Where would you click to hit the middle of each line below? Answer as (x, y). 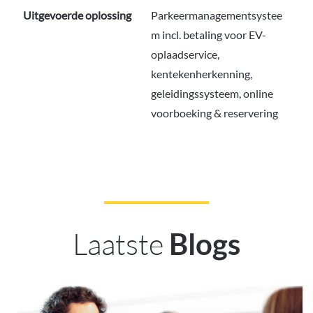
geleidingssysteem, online (212, 94)
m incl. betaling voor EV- (209, 35)
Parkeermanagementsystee (217, 15)
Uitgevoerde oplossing (77, 15)
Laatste (118, 244)
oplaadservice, (185, 54)
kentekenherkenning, (202, 74)
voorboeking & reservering (214, 113)
